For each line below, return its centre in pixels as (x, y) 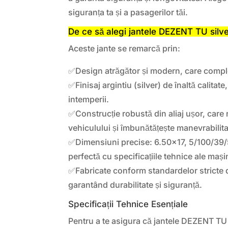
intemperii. (89, 99)
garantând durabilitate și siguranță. (135, 184)
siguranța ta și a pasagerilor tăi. (128, 12)
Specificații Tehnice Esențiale (128, 204)
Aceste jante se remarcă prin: (124, 48)
